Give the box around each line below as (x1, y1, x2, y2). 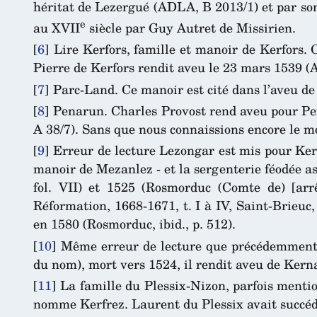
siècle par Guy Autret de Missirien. (86, 18, 296, 37)
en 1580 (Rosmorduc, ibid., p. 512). (33, 214, 236, 234)
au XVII (33, 18, 80, 37)
